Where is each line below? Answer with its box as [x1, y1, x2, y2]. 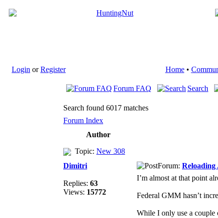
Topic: [71, 147, 96, 155]
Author [86, 130, 110, 139]
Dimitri [63, 162, 87, 170]
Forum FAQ [113, 84, 151, 92]
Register [40, 65, 66, 73]
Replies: [63, 179, 90, 187]
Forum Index [63, 116, 103, 125]
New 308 [96, 147, 125, 155]
